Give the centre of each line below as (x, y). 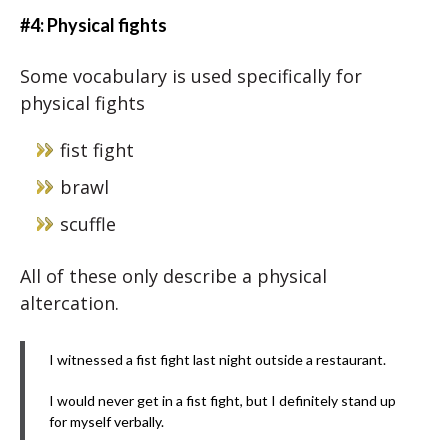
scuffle (88, 224)
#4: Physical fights (93, 25)
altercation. (69, 303)
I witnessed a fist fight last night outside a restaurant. (217, 359)
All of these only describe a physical (173, 276)
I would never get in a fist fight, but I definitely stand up (222, 400)
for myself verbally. (106, 421)
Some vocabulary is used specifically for (191, 76)
